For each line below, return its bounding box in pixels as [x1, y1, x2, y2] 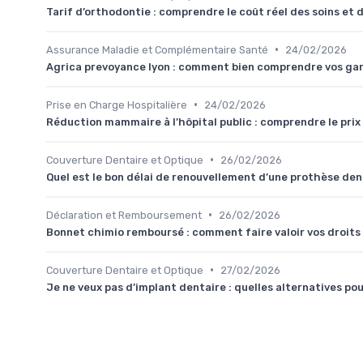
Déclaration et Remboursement [46, 208, 202, 221]
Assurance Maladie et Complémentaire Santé [46, 43, 268, 56]
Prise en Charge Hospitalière [46, 98, 187, 111]
